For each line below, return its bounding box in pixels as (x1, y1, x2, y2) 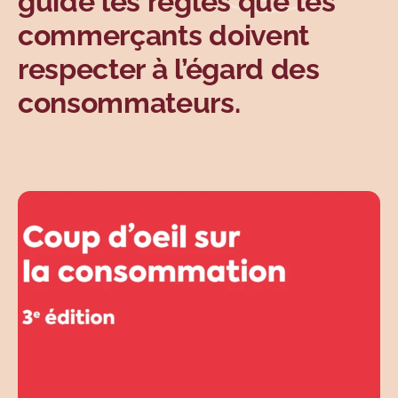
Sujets (14, 3, 76, 28)
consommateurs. (18, 86, 248, 120)
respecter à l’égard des (18, 52, 320, 86)
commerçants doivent (18, 19, 309, 52)
